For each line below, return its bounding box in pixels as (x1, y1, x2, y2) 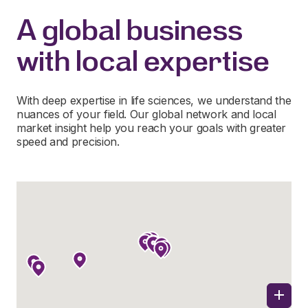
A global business (16, 14, 243, 46)
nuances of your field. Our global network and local (16, 107, 276, 121)
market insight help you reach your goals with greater (16, 120, 287, 135)
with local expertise (16, 45, 269, 77)
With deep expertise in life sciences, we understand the (16, 93, 291, 107)
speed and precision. (16, 134, 123, 148)
